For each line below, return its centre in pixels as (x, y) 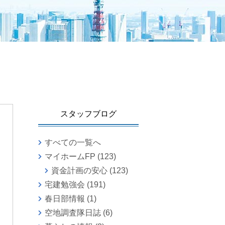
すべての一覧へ (73, 143)
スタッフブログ (88, 114)
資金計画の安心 (79, 171)
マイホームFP (70, 157)
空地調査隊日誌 (73, 213)
